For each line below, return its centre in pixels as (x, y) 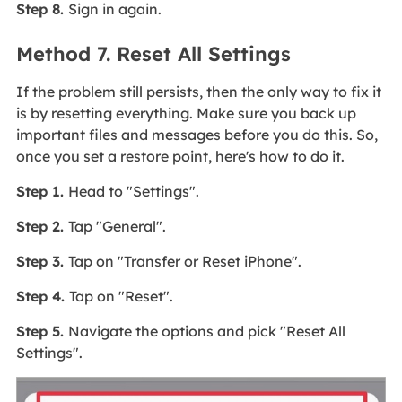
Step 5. (42, 331)
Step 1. (42, 191)
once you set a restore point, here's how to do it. (180, 156)
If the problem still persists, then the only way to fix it (198, 91)
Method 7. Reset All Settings (153, 53)
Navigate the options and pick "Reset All (206, 331)
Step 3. (42, 261)
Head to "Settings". (133, 191)
